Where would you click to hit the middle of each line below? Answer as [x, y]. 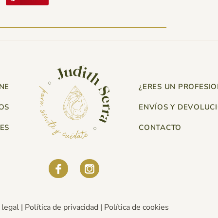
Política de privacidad [61, 207]
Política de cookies [136, 207]
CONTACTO [160, 127]
